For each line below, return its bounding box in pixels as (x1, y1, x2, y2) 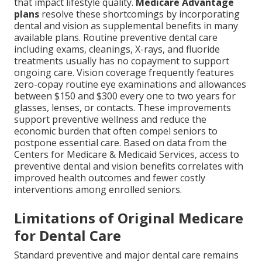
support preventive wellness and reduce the (14, 113, 206, 126)
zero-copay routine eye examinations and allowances (14, 78, 246, 91)
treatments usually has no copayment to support (14, 54, 229, 68)
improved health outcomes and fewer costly (14, 171, 205, 185)
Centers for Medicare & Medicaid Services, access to (14, 148, 239, 161)
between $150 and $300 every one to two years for (14, 89, 236, 103)
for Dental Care (14, 226, 121, 246)
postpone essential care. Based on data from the (14, 136, 227, 150)
